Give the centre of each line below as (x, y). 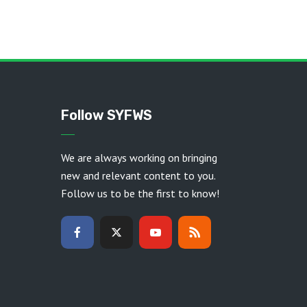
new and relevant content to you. (138, 175)
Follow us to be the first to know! (140, 193)
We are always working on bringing (139, 158)
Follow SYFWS (107, 115)
